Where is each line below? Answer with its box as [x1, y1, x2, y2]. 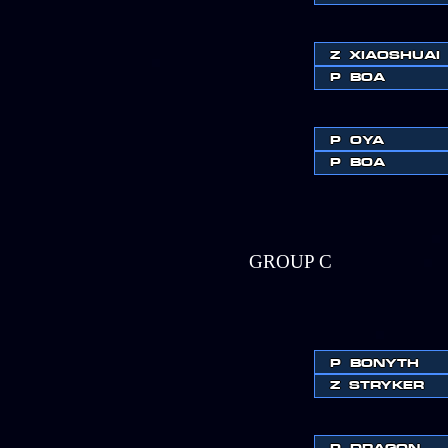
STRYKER [349, 377, 424, 392]
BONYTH [350, 355, 419, 370]
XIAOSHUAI [349, 47, 440, 62]
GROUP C [249, 251, 332, 272]
